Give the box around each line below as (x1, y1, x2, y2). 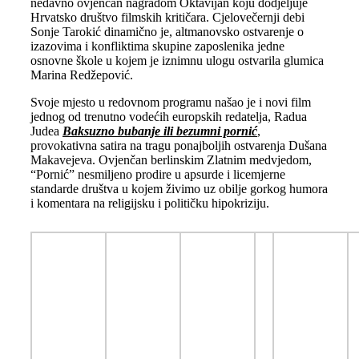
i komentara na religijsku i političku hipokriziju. (30, 196, 269, 210)
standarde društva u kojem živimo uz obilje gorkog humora (30, 181, 328, 196)
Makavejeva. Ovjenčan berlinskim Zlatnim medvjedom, (30, 152, 312, 167)
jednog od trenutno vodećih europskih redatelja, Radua (30, 109, 307, 123)
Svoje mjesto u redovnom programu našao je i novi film (30, 95, 311, 109)
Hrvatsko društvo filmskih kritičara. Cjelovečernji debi (30, 10, 305, 24)
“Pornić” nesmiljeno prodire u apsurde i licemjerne (30, 167, 285, 181)
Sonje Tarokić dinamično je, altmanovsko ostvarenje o (30, 24, 304, 38)
